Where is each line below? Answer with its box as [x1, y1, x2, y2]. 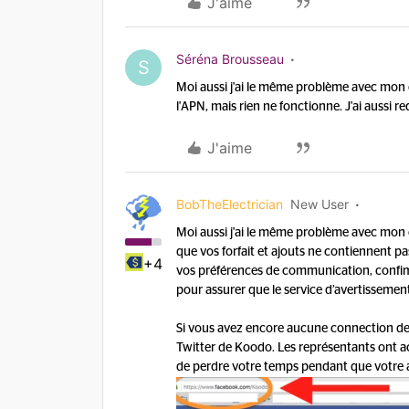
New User [290, 196, 349, 212]
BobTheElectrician [176, 196, 283, 212]
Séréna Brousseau [176, 51, 284, 67]
